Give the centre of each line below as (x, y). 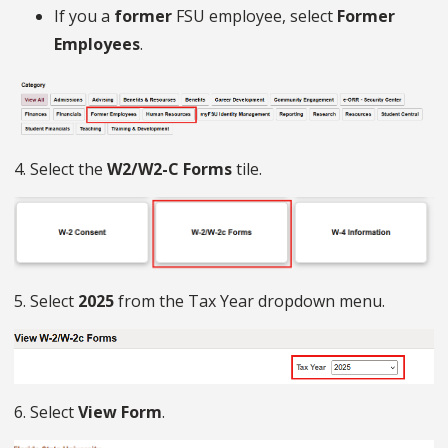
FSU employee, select (254, 15)
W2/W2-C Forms (171, 168)
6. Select (46, 412)
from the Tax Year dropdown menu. (251, 301)
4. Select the (60, 168)
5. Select (46, 301)
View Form (120, 412)
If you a (84, 15)
